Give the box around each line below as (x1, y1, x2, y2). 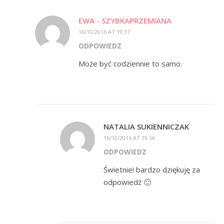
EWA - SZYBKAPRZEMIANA (78, 15, 171, 25)
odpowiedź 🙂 (103, 177, 151, 187)
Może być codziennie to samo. (78, 58, 182, 68)
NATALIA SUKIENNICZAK (103, 121, 189, 131)
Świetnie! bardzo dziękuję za (103, 164, 200, 174)
